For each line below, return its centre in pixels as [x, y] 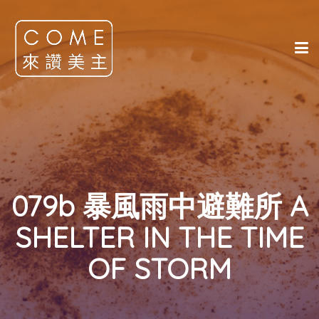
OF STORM [159, 268]
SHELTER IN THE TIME [159, 237]
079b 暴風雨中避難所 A [159, 206]
